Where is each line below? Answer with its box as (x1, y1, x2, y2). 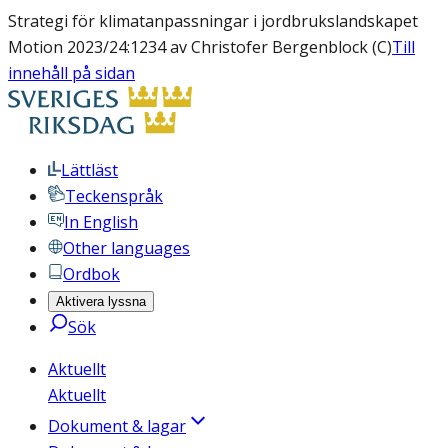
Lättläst (61, 159, 118, 181)
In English (64, 211, 138, 233)
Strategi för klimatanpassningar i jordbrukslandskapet (8, 10, 418, 32)
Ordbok (63, 263, 120, 285)
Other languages (63, 237, 190, 259)
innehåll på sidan (8, 62, 135, 84)
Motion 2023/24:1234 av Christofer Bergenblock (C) (8, 36, 392, 58)
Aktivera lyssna (56, 294, 146, 309)
